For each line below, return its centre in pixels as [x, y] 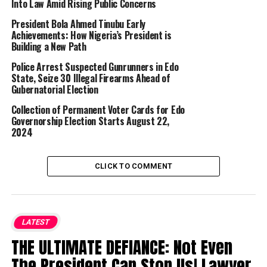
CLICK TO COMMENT [133, 166]
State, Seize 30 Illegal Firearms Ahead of [91, 78]
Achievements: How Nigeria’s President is [91, 35]
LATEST [35, 222]
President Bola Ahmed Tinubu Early [78, 24]
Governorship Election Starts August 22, [90, 121]
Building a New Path [49, 47]
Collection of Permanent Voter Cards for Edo [98, 110]
